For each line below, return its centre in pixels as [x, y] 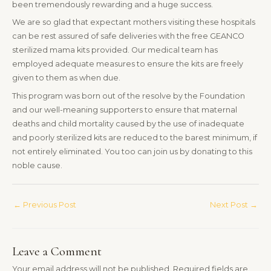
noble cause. [37, 165]
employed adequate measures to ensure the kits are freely [128, 64]
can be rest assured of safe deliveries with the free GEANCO [128, 36]
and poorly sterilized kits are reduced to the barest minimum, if [135, 137]
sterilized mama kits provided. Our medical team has [115, 50]
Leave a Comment [57, 251]
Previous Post [49, 205]
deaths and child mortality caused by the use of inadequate [128, 123]
